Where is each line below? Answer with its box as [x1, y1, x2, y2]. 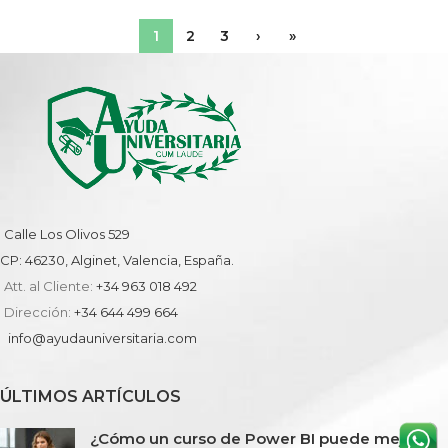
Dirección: [4, 304, 74, 321]
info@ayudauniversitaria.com [8, 330, 197, 347]
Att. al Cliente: [4, 278, 96, 295]
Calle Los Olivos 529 [4, 226, 130, 243]
